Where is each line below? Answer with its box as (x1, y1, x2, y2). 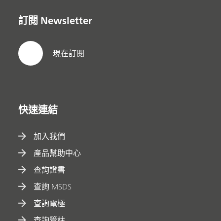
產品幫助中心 (34, 146, 81, 160)
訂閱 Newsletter (18, 11, 93, 29)
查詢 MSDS (34, 179, 72, 193)
